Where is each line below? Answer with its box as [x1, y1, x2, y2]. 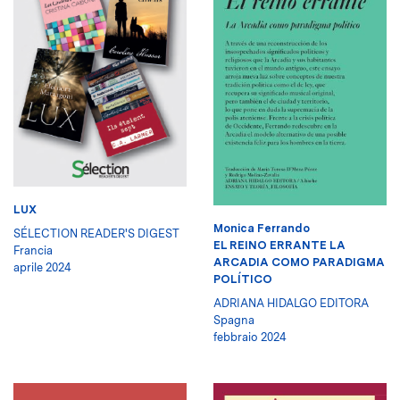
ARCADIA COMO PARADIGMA [213, 255, 385, 269]
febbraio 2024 [213, 330, 287, 344]
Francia [13, 243, 53, 257]
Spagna [213, 313, 254, 327]
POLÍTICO [213, 272, 272, 286]
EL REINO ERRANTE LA [213, 238, 346, 252]
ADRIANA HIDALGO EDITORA [213, 296, 369, 310]
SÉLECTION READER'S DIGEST [13, 226, 179, 240]
